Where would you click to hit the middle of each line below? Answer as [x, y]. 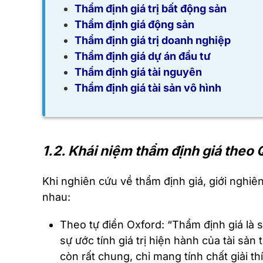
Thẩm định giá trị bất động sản [151, 9]
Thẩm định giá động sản [134, 25]
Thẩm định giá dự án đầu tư [143, 56]
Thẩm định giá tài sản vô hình [148, 88]
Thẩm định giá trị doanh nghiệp [153, 41]
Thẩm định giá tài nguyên [138, 72]
